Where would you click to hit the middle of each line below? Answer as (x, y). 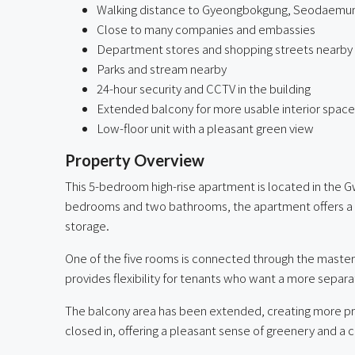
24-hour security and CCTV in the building (204, 88)
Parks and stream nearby (162, 68)
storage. (87, 225)
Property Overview (135, 160)
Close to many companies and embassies (206, 29)
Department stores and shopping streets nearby (225, 48)
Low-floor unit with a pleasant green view (205, 128)
